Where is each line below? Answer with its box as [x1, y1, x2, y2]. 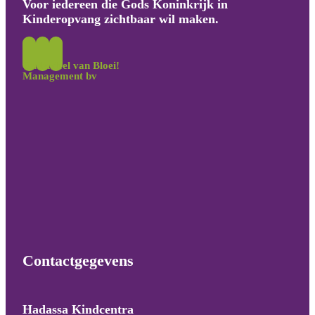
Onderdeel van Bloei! [22, 60, 120, 72]
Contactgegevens [22, 252, 134, 270]
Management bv [22, 70, 98, 82]
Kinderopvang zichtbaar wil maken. [22, 11, 219, 26]
